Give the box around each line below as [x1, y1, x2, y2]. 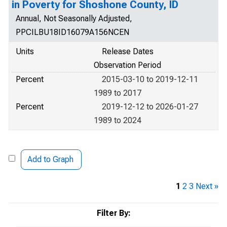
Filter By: [96, 208, 131, 218]
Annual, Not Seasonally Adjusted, [16, 14, 132, 23]
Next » [196, 181, 218, 191]
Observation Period [94, 60, 161, 70]
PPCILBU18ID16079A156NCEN [16, 27, 129, 37]
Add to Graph [27, 155, 73, 164]
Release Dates [102, 47, 154, 56]
